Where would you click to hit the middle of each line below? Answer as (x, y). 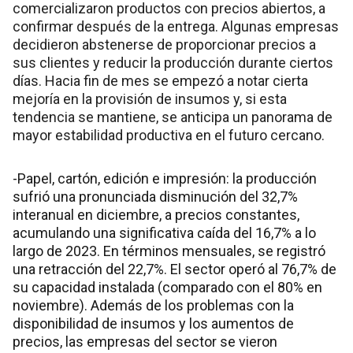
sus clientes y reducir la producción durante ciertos (173, 62)
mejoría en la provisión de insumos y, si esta (150, 98)
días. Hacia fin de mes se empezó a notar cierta (160, 80)
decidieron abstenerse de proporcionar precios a (164, 44)
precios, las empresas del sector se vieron (145, 341)
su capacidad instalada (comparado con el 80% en (167, 287)
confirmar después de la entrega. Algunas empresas (176, 26)
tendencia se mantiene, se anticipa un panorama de (173, 117)
